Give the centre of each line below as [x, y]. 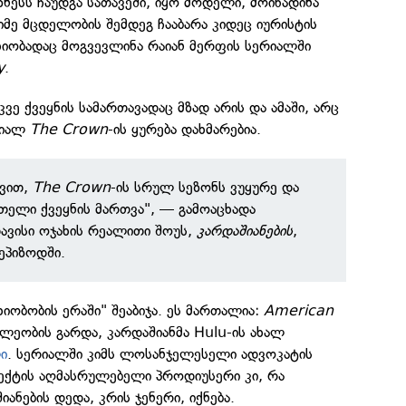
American [299, 310]
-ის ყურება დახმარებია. [185, 129]
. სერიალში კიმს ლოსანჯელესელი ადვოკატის [160, 354]
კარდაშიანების [245, 231]
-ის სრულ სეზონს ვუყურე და [205, 187]
